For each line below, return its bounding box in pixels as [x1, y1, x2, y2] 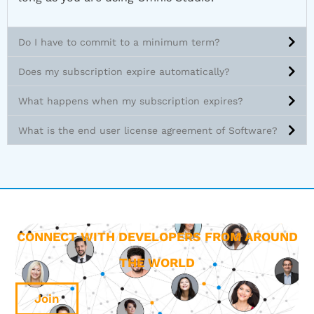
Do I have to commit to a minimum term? [18, 36, 220, 48]
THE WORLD [119, 254, 195, 270]
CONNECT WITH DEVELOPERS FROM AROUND [16, 228, 298, 244]
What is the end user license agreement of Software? [18, 125, 278, 137]
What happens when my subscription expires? [18, 95, 243, 107]
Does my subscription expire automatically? [18, 66, 230, 78]
